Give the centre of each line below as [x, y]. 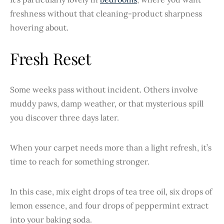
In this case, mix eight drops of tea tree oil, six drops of [111, 191]
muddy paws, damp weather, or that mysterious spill [107, 103]
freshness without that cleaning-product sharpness [106, 13]
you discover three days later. [64, 117]
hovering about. [39, 27]
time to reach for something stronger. [80, 161]
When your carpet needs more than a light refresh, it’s [111, 147]
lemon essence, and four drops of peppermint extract [109, 205]
